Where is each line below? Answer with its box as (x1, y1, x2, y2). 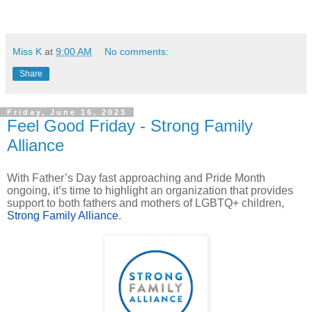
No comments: (104, 45, 169, 57)
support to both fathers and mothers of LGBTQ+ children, (7, 196, 284, 209)
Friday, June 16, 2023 (7, 107, 127, 116)
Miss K (13, 45, 42, 57)
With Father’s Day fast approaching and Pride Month (7, 171, 265, 184)
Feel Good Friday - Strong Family (7, 116, 253, 135)
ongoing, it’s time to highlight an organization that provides (7, 184, 293, 196)
